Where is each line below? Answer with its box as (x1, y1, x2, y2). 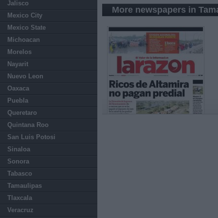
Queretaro (7, 109, 37, 116)
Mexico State (7, 24, 46, 31)
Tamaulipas (7, 182, 42, 189)
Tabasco (7, 170, 32, 177)
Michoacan (7, 36, 40, 43)
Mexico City (7, 12, 42, 19)
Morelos (7, 48, 32, 55)
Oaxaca (7, 85, 29, 92)
